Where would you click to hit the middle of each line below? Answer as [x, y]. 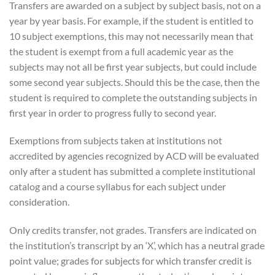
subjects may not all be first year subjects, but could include [133, 66]
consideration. [39, 202]
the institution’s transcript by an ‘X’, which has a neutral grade [137, 246]
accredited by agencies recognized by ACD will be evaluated [134, 156]
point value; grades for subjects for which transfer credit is [130, 261]
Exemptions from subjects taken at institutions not [116, 141]
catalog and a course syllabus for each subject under [118, 187]
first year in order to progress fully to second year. [113, 112]
